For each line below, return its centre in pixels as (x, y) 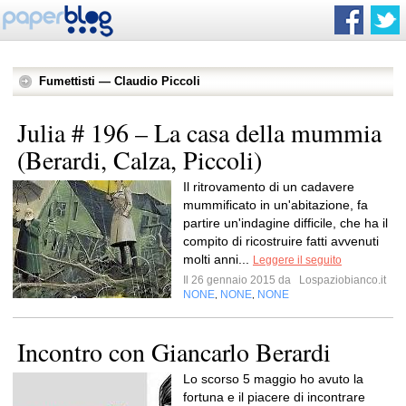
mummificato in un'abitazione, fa (275, 205)
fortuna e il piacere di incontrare (274, 397)
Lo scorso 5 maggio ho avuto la (273, 379)
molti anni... (218, 259)
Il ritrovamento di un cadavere (269, 187)
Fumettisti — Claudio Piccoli (120, 81)
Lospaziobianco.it (341, 280)
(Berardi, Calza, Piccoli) (140, 159)
